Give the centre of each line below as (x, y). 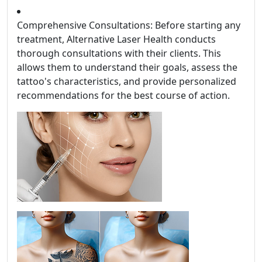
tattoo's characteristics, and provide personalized (127, 82)
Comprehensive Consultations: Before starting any (129, 25)
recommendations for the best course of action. (123, 96)
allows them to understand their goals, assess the (127, 68)
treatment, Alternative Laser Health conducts (116, 39)
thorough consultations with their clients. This (119, 54)
